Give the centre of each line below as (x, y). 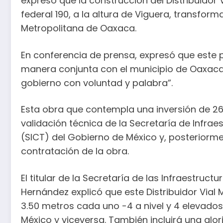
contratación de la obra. (75, 151)
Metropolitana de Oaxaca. (79, 28)
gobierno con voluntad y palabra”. (97, 83)
